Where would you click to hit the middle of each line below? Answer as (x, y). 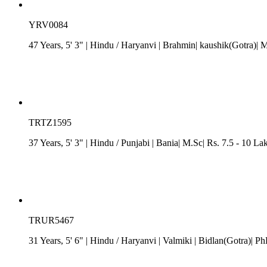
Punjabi (135, 142)
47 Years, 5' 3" (57, 45)
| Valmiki (175, 240)
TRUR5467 (51, 220)
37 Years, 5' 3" (57, 142)
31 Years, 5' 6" (57, 240)
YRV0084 (48, 24)
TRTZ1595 (50, 122)
